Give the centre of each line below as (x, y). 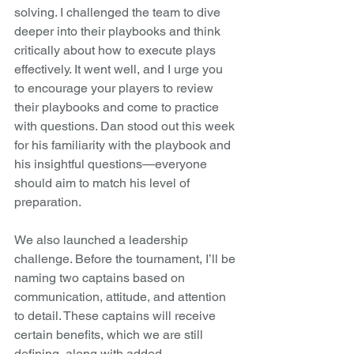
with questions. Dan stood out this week (126, 126)
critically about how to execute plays (117, 50)
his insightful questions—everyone (112, 164)
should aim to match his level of (104, 183)
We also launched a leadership (103, 239)
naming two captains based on (101, 277)
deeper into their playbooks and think (119, 31)
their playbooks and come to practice (118, 107)
